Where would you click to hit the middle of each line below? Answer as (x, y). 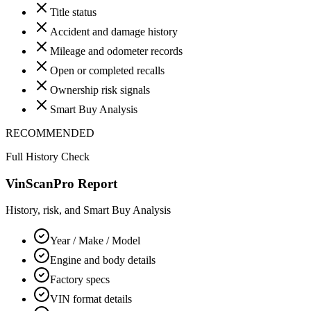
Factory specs (80, 280)
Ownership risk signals (100, 90)
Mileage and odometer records (116, 51)
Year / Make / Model (95, 241)
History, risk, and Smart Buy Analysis (88, 210)
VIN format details (91, 299)
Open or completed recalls (107, 70)
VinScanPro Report (61, 183)
